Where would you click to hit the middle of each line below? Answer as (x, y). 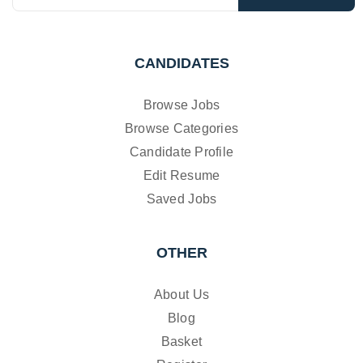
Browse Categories (181, 128)
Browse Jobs (181, 105)
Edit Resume (181, 175)
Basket (181, 341)
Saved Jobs (181, 199)
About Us (181, 294)
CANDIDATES (181, 63)
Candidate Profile (181, 152)
